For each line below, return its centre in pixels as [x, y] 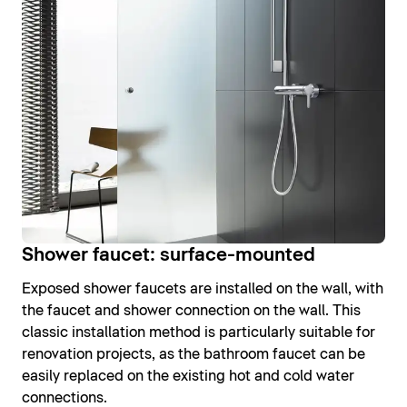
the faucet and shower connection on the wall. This [191, 311]
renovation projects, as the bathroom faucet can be [194, 355]
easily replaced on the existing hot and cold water [188, 377]
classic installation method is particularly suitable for [199, 333]
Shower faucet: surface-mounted [169, 256]
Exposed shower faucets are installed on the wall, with [203, 289]
